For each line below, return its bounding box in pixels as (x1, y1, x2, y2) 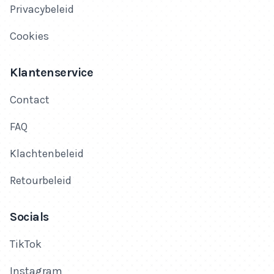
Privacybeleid (10, 2, 74, 16)
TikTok (10, 237, 42, 251)
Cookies (10, 29, 49, 43)
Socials (10, 210, 49, 224)
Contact (10, 93, 50, 106)
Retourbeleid (10, 174, 72, 187)
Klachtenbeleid (10, 147, 84, 160)
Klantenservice (10, 65, 93, 80)
